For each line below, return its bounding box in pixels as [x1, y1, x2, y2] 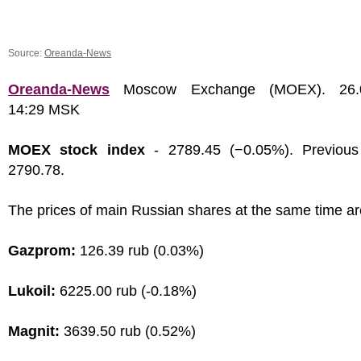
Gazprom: [8, 243, 76, 259]
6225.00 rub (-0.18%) [56, 283, 197, 299]
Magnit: [8, 323, 60, 339]
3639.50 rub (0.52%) [60, 323, 196, 339]
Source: [8, 48, 44, 59]
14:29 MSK [8, 102, 80, 118]
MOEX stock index [8, 142, 145, 158]
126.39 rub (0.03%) [76, 243, 204, 259]
